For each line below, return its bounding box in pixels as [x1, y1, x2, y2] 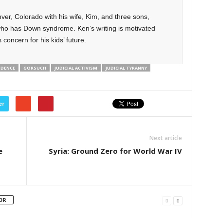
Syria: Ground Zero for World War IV [48, 145, 182, 156]
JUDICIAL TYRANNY [105, 64, 147, 71]
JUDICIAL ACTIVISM [54, 64, 97, 71]
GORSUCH [23, 64, 46, 71]
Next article [149, 133, 182, 142]
